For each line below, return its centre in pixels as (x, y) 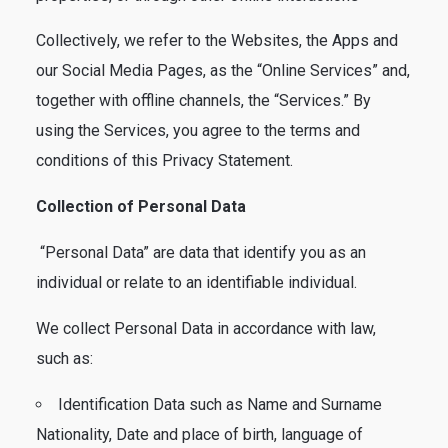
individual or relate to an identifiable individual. (196, 282)
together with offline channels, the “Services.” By (203, 100)
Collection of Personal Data (141, 206)
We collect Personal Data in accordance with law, (206, 328)
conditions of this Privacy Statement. (164, 160)
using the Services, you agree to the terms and (198, 130)
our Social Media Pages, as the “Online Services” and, (223, 70)
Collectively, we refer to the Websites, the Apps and (217, 40)
